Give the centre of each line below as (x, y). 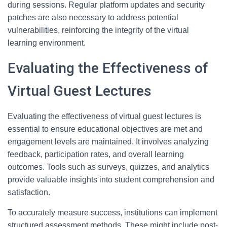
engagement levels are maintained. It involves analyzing (108, 142)
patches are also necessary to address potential (93, 17)
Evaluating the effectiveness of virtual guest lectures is (104, 116)
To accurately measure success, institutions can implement (112, 213)
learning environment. (47, 43)
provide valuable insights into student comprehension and (111, 180)
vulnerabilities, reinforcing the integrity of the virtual (98, 30)
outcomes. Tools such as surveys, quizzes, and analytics (108, 167)
